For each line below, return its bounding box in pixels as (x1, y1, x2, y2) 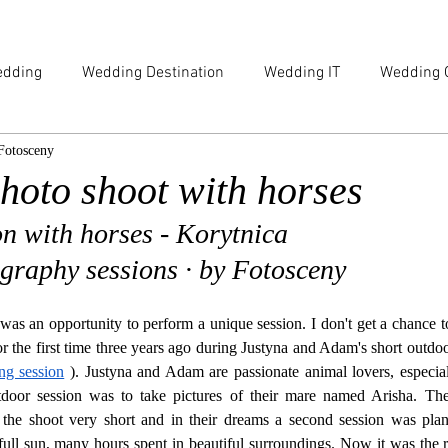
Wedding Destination (82, 63, 224, 83)
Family (44, 143, 90, 163)
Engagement (130, 143, 216, 163)
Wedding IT (264, 63, 340, 83)
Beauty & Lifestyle (256, 143, 378, 163)
